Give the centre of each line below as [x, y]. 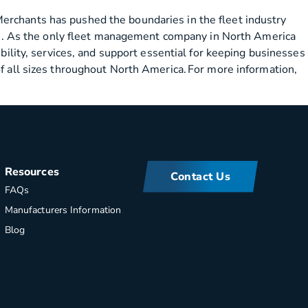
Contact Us [201, 176]
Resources [32, 172]
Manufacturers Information [63, 210]
